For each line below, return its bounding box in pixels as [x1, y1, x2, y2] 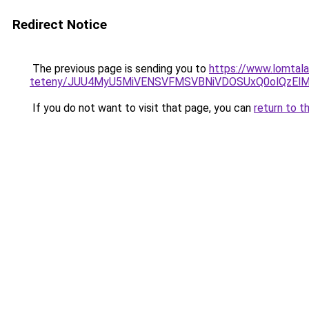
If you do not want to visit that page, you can [30, 101, 254, 114]
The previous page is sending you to [30, 62, 209, 75]
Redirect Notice [12, 17, 107, 32]
